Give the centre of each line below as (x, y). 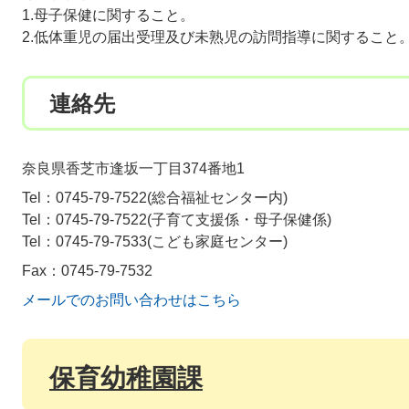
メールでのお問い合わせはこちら (131, 300)
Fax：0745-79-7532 (87, 271)
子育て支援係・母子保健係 (239, 220)
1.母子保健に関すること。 (108, 15)
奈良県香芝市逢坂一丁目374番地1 (133, 168)
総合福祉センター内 (217, 198)
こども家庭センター (217, 241)
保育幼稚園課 (126, 378)
